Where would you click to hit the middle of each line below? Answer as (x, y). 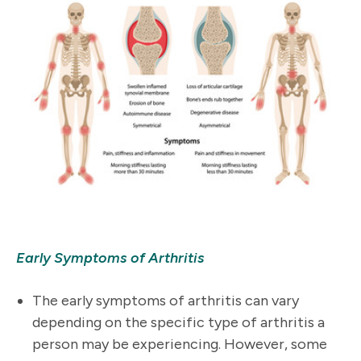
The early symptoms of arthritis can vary (166, 300)
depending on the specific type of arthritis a (178, 322)
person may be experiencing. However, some (180, 344)
